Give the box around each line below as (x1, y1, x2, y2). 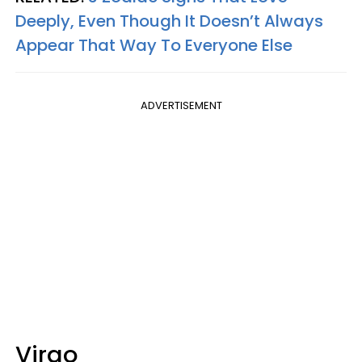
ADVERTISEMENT (140, 98, 222, 114)
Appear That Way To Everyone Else (15, 34, 293, 57)
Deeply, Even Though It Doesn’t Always (15, 10, 323, 33)
